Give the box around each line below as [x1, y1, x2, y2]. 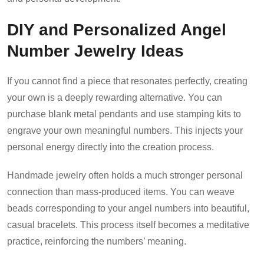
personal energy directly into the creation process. [7, 141, 214, 152]
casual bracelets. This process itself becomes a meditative [7, 219, 249, 230]
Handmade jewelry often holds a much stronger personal [7, 170, 243, 180]
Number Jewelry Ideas [7, 41, 184, 60]
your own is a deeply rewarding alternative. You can [7, 92, 222, 103]
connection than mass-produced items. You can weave [7, 186, 235, 197]
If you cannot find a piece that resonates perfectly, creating [7, 75, 247, 86]
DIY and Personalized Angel [7, 19, 226, 39]
